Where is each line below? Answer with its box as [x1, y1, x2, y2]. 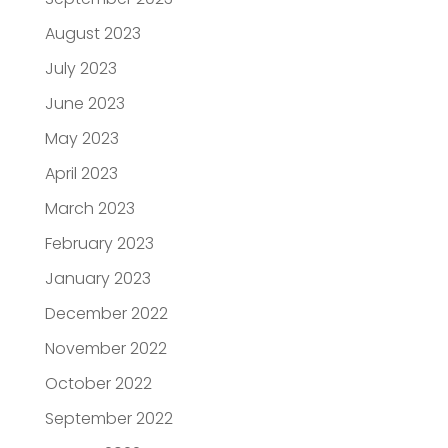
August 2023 [44, 21, 141, 45]
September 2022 [44, 406, 173, 430]
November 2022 [44, 336, 167, 360]
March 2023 [44, 196, 135, 220]
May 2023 [44, 126, 119, 150]
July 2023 [44, 56, 117, 80]
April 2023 [44, 161, 118, 185]
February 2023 [44, 231, 154, 255]
